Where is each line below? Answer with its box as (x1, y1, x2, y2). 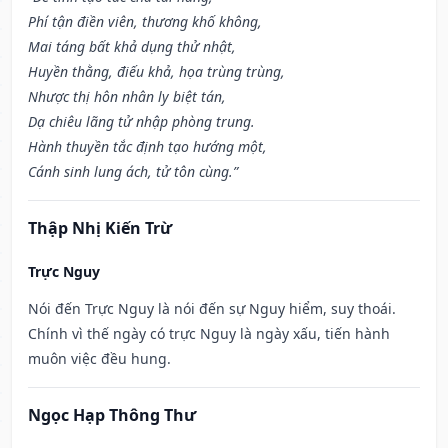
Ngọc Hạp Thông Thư (28, 404, 196, 427)
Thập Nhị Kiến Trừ (28, 217, 172, 240)
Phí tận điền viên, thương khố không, (28, 12, 262, 32)
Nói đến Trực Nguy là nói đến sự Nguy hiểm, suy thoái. (28, 299, 396, 319)
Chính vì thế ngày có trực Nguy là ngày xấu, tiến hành (28, 324, 390, 344)
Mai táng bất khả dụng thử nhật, (28, 37, 236, 57)
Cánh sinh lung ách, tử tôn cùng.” (28, 162, 238, 182)
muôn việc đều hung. (28, 349, 171, 369)
